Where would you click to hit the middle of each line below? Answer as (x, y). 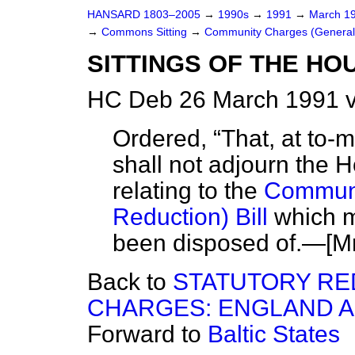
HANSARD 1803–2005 (144, 15)
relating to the (188, 191)
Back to (130, 282)
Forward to (147, 334)
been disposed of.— (219, 243)
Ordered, (160, 138)
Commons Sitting (146, 32)
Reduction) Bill (190, 217)
